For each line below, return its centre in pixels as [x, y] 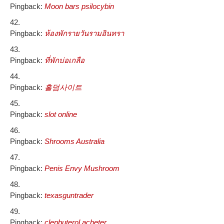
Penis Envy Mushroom [82, 168]
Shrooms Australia [74, 141]
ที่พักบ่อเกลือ [64, 60]
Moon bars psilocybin [79, 6]
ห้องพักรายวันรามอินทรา [84, 33]
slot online [61, 114]
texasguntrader [69, 195]
